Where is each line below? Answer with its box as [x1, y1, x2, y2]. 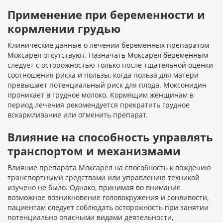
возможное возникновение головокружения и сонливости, [7, 193, 209, 203]
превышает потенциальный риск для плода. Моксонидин [7, 80, 207, 90]
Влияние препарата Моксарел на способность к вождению [7, 163, 211, 173]
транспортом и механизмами [7, 143, 181, 159]
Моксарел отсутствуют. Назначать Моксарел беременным [7, 50, 208, 60]
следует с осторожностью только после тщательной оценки [7, 60, 213, 70]
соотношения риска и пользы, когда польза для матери [7, 70, 199, 80]
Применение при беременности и [7, 7, 205, 22]
